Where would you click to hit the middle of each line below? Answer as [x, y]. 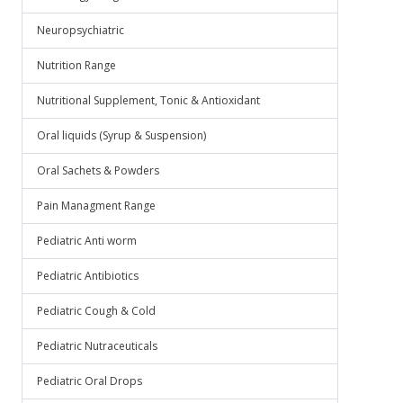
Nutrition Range [76, 65]
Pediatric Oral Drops [90, 381]
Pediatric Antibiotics [88, 276]
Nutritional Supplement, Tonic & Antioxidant [148, 100]
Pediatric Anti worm [87, 241]
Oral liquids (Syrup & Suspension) [121, 135]
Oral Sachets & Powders [98, 170]
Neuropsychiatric [81, 30]
